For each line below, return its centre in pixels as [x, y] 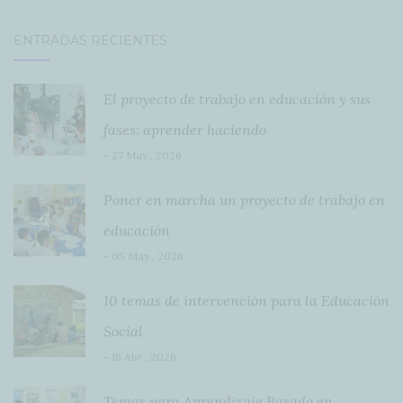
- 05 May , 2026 [143, 256]
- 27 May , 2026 [143, 156]
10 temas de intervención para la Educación [246, 301]
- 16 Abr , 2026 [140, 357]
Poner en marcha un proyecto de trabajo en [244, 200]
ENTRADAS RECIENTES [90, 41]
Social [123, 331]
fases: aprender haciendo [185, 130]
